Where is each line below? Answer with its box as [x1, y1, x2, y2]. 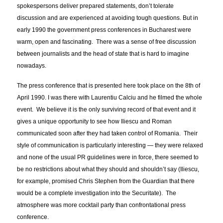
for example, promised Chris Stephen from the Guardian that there [17, 178, 195, 185]
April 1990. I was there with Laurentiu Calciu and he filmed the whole [17, 94, 203, 102]
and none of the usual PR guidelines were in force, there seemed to [17, 154, 199, 161]
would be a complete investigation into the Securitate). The [17, 190, 177, 197]
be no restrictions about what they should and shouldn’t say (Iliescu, [17, 166, 200, 173]
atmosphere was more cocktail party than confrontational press [17, 202, 186, 209]
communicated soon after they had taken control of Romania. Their [17, 130, 198, 137]
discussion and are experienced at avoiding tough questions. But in [17, 14, 199, 22]
